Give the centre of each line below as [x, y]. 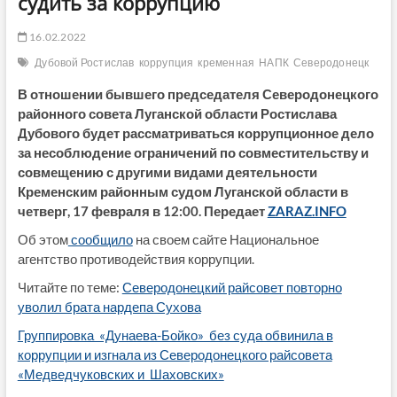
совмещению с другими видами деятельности [167, 171]
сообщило [100, 239]
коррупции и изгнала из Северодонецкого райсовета [175, 354]
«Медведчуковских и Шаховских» [121, 374]
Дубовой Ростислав [85, 62]
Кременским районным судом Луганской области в [183, 191]
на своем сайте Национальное [226, 239]
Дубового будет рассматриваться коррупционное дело [195, 132]
